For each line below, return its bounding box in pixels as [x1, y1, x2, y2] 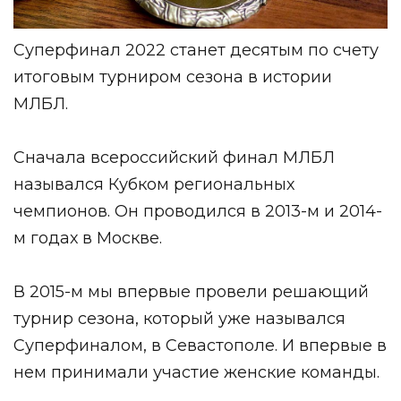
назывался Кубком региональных [13, 174, 294, 194]
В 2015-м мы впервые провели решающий [13, 281, 369, 302]
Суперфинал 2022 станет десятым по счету [13, 39, 379, 60]
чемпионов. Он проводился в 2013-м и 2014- [13, 200, 382, 221]
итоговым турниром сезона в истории [13, 66, 332, 87]
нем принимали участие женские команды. [13, 362, 380, 382]
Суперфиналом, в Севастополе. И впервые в [13, 335, 387, 355]
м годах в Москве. [13, 227, 162, 248]
